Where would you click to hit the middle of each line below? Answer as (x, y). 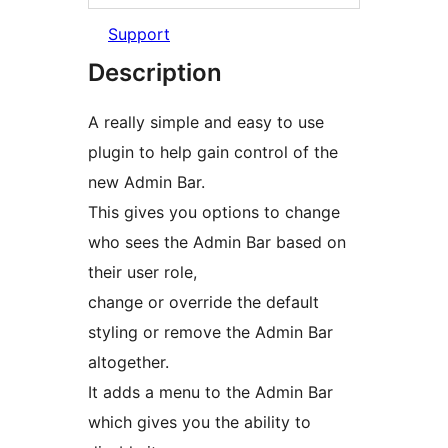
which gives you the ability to (199, 422)
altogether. (128, 362)
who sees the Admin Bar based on (217, 242)
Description (155, 73)
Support (139, 34)
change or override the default (203, 302)
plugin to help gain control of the (213, 152)
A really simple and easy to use (206, 122)
